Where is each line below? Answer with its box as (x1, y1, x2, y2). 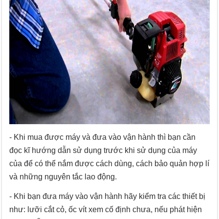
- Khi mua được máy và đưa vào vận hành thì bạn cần (9, 133, 196, 142)
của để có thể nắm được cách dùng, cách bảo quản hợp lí (9, 159, 210, 168)
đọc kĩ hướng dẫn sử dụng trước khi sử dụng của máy (9, 146, 197, 155)
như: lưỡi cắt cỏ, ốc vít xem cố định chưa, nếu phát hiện (9, 205, 202, 214)
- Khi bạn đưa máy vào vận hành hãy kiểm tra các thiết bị (9, 192, 206, 201)
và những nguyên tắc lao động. (9, 173, 117, 181)
